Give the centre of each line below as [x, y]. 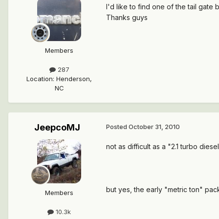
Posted [117, 126]
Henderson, [74, 78]
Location [40, 78]
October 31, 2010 [154, 126]
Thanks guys [127, 17]
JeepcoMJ [57, 127]
